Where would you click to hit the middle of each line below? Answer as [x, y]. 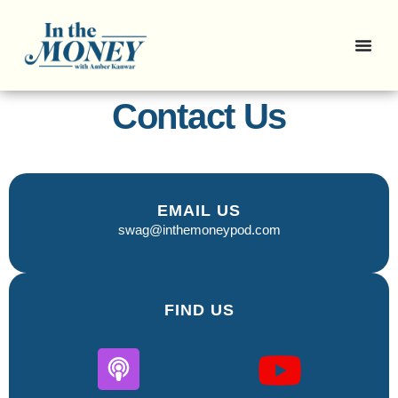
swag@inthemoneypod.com [199, 229]
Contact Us [199, 116]
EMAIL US [199, 210]
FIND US [199, 310]
